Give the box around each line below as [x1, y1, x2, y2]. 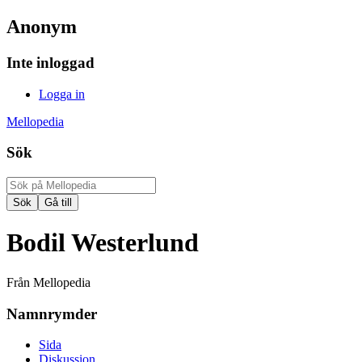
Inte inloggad [6, 53, 95, 71]
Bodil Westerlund [6, 228, 199, 258]
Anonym [6, 15, 77, 37]
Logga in [39, 86, 85, 101]
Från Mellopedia [6, 275, 90, 289]
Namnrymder [6, 305, 97, 322]
